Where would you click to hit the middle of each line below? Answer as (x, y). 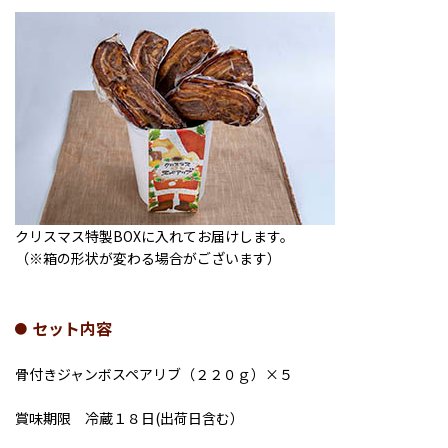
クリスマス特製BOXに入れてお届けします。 (154, 235)
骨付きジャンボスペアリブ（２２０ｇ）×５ (154, 373)
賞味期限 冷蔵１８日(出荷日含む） (129, 417)
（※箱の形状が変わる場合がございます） (148, 257)
